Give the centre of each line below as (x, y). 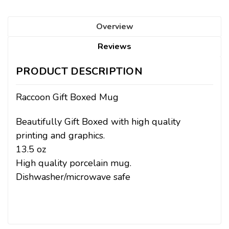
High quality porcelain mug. (74, 163)
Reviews (114, 46)
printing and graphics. (60, 135)
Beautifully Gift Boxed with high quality (98, 121)
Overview (114, 26)
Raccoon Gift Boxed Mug (67, 97)
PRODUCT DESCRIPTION (79, 71)
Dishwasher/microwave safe (73, 177)
